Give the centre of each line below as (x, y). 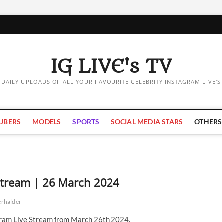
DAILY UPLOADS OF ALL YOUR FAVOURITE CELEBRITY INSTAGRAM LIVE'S (111, 82)
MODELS (47, 122)
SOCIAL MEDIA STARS (147, 122)
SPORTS (86, 122)
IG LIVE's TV (111, 67)
